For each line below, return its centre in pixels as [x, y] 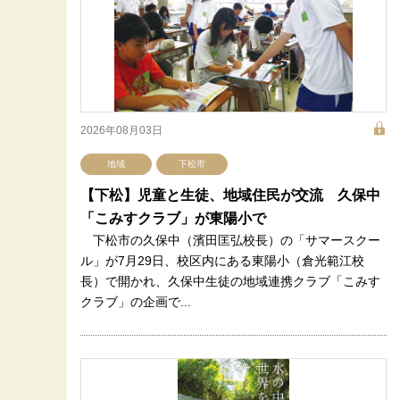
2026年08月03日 [121, 130]
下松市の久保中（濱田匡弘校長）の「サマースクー [230, 240]
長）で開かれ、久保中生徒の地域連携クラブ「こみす [230, 281]
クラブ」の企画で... [136, 302]
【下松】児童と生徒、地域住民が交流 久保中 [230, 195]
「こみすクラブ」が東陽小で [173, 218]
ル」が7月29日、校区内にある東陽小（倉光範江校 [222, 261]
